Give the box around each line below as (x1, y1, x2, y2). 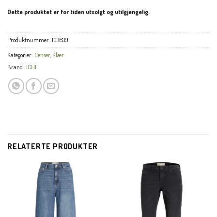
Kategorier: (7, 50, 34, 59)
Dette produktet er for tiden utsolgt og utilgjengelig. (7, 8, 150, 16)
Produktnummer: (7, 35, 52, 44)
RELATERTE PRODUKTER (7, 141, 98, 151)
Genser (34, 50, 50, 59)
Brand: (7, 62, 24, 71)
